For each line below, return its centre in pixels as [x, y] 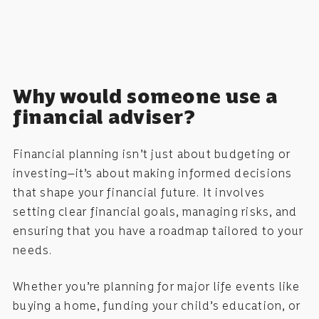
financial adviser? [104, 117]
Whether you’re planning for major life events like [157, 286]
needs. [33, 250]
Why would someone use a [145, 96]
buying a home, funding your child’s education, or [157, 305]
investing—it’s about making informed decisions [153, 173]
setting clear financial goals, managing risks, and [155, 211]
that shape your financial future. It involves [139, 192]
